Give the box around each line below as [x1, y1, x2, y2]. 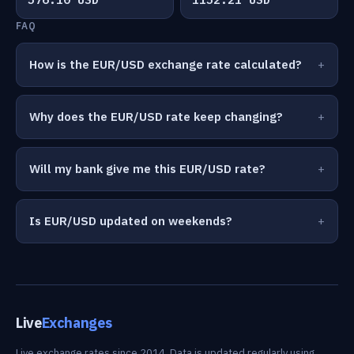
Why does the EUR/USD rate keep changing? [29, 109, 283, 124]
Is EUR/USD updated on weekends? [29, 213, 232, 228]
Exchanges [41, 314, 112, 332]
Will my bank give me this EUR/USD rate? [29, 161, 265, 176]
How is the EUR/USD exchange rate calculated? [29, 57, 302, 72]
